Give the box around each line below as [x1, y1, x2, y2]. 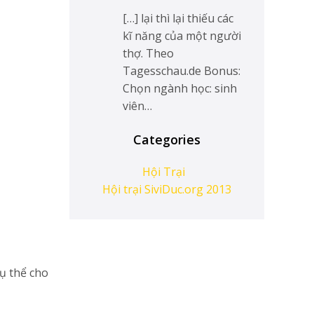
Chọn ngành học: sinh [122, 81, 237, 96]
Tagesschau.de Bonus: [122, 63, 240, 78]
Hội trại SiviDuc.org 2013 [102, 182, 231, 198]
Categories [133, 131, 200, 149]
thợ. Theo [122, 46, 174, 61]
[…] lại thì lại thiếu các [122, 11, 233, 26]
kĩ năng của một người [122, 28, 241, 43]
